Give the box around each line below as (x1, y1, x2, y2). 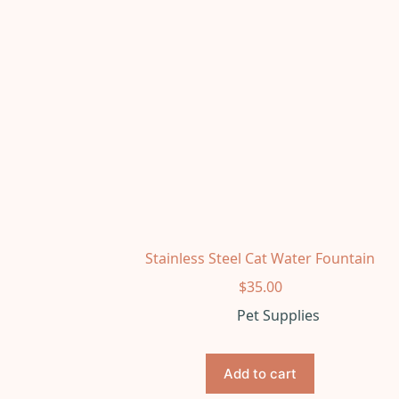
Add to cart (224, 364, 297, 382)
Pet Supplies (236, 305, 320, 325)
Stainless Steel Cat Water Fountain (145, 248, 376, 268)
